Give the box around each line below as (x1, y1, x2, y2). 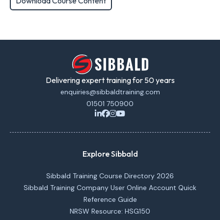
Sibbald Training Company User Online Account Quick (24, 183, 196, 192)
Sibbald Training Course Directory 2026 (46, 171, 174, 180)
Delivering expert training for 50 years (45, 75, 175, 85)
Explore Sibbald (82, 149, 138, 159)
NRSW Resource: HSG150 (70, 207, 150, 216)
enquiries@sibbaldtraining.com (60, 87, 160, 96)
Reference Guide (83, 195, 137, 204)
